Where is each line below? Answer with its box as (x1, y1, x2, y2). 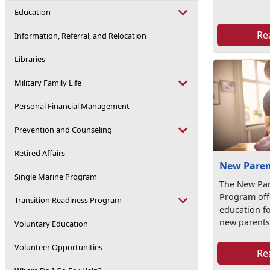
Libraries (14, 54, 45, 64)
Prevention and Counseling (14, 124, 112, 135)
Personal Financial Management (14, 101, 130, 111)
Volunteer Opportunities (14, 242, 102, 253)
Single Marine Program (14, 171, 97, 182)
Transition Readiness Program (14, 195, 122, 206)
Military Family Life (14, 77, 81, 88)
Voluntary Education (14, 218, 88, 229)
